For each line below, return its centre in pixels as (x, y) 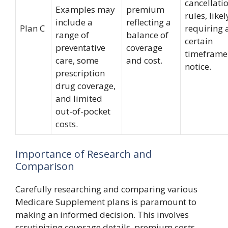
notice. (198, 66)
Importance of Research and (83, 154)
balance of (147, 35)
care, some (77, 60)
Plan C (32, 28)
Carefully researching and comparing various (106, 189)
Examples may (85, 9)
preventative (80, 48)
